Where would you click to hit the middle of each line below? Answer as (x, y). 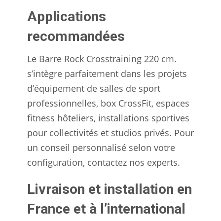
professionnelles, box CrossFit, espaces (108, 103)
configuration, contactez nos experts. (104, 162)
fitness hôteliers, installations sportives (108, 118)
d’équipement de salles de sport (94, 88)
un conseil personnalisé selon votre (101, 147)
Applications (67, 16)
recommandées (76, 36)
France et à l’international (106, 209)
